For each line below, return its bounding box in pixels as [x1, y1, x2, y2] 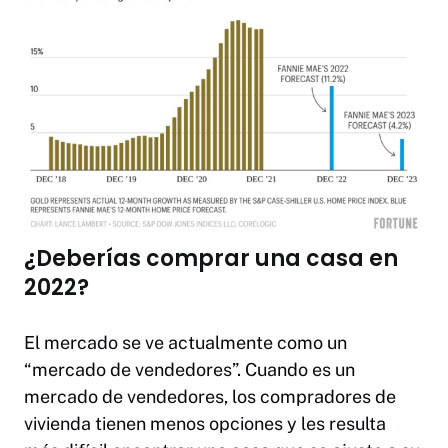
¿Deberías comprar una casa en [24, 243, 398, 275]
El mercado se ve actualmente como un [24, 332, 347, 354]
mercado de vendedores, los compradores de [24, 386, 396, 408]
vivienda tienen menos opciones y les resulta [24, 413, 386, 435]
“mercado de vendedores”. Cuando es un [24, 359, 355, 381]
